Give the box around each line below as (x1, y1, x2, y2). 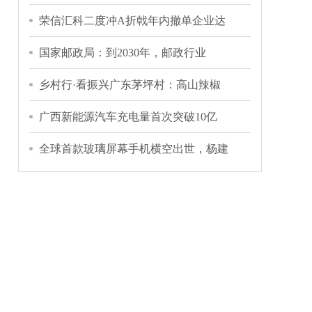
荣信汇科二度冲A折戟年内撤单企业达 (39, 15, 226, 26)
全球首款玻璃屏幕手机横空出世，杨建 (39, 143, 228, 155)
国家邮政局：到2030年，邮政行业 (39, 47, 206, 58)
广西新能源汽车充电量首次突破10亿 (39, 111, 217, 123)
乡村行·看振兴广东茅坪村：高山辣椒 (39, 79, 221, 91)
